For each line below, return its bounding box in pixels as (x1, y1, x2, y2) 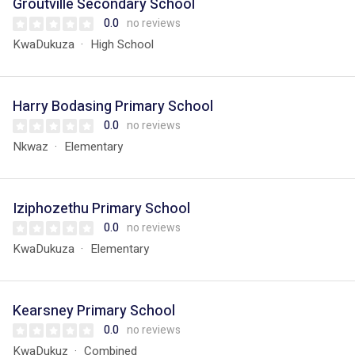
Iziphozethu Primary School (13, 198, 190, 219)
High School (90, 36, 154, 53)
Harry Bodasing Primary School (13, 96, 213, 117)
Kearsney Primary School (13, 300, 175, 322)
